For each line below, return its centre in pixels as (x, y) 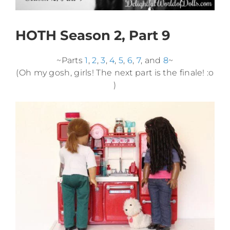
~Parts (71, 60)
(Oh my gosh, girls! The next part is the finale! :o (115, 72)
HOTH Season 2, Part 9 (93, 35)
